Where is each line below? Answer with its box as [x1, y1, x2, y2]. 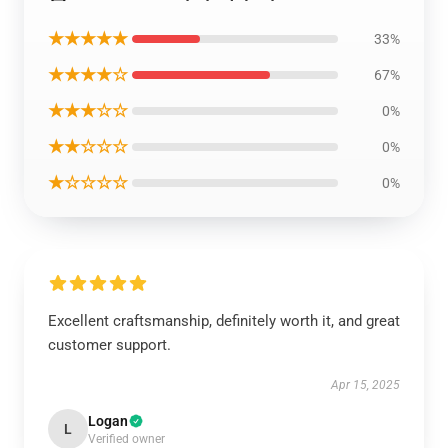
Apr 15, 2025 [331, 378, 400, 393]
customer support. [48, 336, 171, 355]
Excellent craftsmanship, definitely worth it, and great [48, 312, 400, 331]
